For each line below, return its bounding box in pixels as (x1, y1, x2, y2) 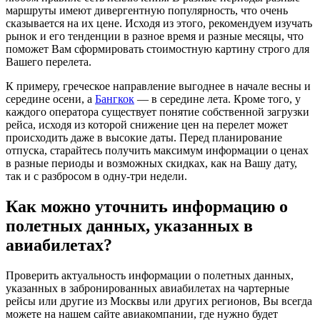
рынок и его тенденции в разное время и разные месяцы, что (6, 29, 304, 42)
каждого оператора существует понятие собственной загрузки (6, 105, 309, 118)
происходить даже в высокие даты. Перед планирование (6, 131, 282, 144)
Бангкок (95, 92, 134, 105)
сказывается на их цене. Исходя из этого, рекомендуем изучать (6, 16, 312, 29)
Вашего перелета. (6, 55, 91, 68)
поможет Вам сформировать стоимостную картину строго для (6, 42, 309, 55)
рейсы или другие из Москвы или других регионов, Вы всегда (6, 294, 312, 307)
